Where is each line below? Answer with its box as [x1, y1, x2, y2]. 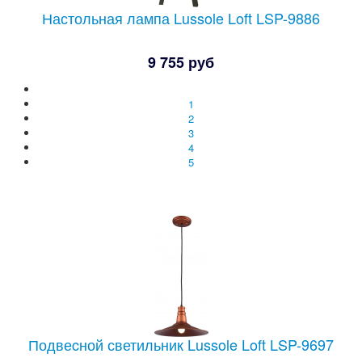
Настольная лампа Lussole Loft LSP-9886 [42, 7, 320, 28]
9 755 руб [148, 52, 214, 73]
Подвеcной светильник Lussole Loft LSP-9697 [28, 334, 334, 355]
